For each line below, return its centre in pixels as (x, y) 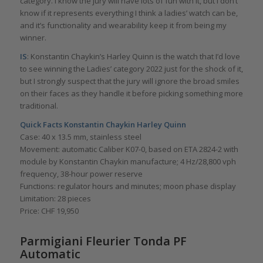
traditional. (39, 106)
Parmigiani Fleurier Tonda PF (103, 241)
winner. (33, 38)
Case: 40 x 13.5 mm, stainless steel (80, 137)
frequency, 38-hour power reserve (81, 174)
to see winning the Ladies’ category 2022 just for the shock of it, (131, 69)
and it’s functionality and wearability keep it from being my (123, 26)
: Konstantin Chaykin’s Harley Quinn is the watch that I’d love (133, 57)
